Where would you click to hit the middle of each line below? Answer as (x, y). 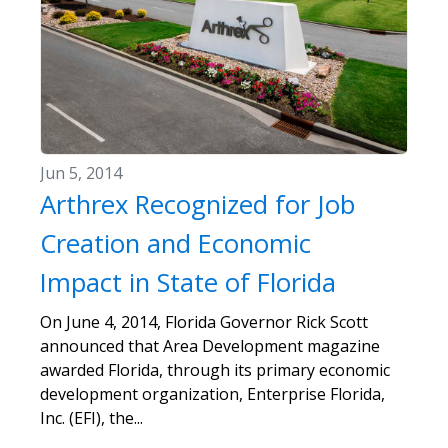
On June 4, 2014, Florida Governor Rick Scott (204, 322)
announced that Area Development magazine (210, 346)
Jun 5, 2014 (81, 173)
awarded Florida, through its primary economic (215, 370)
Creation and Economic (175, 244)
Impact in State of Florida (188, 283)
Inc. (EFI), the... (91, 418)
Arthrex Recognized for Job (197, 205)
